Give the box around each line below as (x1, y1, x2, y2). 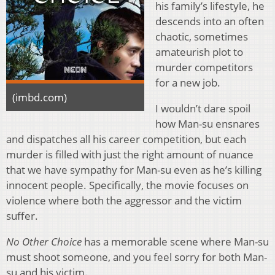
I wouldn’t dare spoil (155, 101, 250, 116)
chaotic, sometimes (155, 29, 248, 44)
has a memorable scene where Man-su (82, 234, 269, 249)
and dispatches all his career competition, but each (6, 132, 246, 147)
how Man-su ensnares (155, 117, 260, 131)
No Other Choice (6, 234, 82, 249)
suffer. (6, 209, 38, 223)
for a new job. (155, 76, 220, 90)
